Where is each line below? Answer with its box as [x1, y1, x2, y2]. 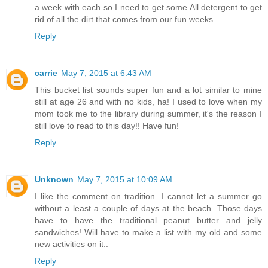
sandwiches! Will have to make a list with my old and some [35, 227, 262, 237]
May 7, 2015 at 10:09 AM [77, 175, 172, 185]
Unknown [35, 175, 74, 185]
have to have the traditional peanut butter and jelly [35, 215, 262, 226]
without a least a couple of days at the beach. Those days [35, 203, 262, 214]
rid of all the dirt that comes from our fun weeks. [35, 14, 215, 25]
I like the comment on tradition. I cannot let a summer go [35, 191, 262, 202]
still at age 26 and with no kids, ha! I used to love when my [35, 97, 262, 107]
